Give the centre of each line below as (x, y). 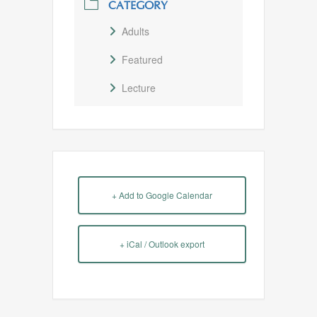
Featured (142, 59)
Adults (136, 31)
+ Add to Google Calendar (162, 195)
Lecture (139, 88)
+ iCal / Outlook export (162, 244)
